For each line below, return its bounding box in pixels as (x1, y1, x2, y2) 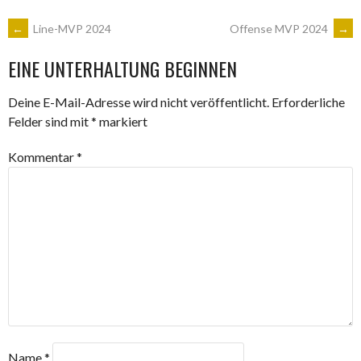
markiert (97, 114, 147, 130)
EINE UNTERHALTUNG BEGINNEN (8, 54, 237, 84)
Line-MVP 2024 (31, 21, 111, 35)
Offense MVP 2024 (230, 21, 330, 35)
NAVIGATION (7, 60, 137, 104)
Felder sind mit (8, 114, 91, 130)
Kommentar (8, 149, 77, 165)
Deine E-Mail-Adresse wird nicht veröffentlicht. (8, 94, 269, 110)
